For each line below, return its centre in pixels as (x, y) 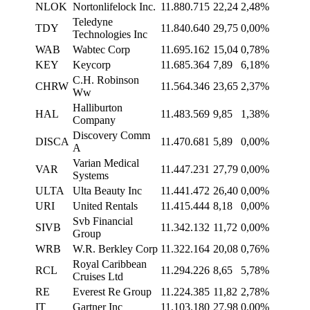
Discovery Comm (111, 136)
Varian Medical (106, 163)
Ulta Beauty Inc (107, 191)
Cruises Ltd (98, 277)
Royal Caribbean (110, 264)
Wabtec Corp (101, 50)
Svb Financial (103, 221)
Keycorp (92, 65)
